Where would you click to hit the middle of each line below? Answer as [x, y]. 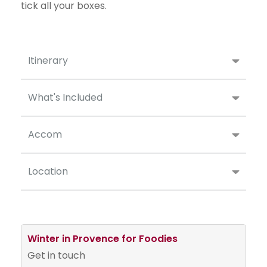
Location [48, 171]
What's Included [65, 97]
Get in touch [56, 255]
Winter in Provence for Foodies [103, 238]
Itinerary [48, 60]
